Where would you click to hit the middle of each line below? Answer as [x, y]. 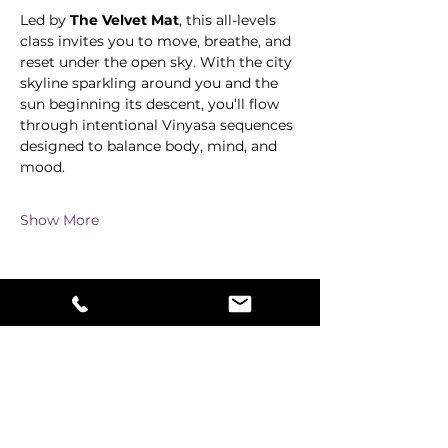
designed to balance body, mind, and [150, 146]
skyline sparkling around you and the [151, 83]
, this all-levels [229, 20]
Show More [59, 220]
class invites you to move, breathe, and [157, 41]
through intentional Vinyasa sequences [158, 125]
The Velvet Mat [124, 20]
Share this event [93, 331]
